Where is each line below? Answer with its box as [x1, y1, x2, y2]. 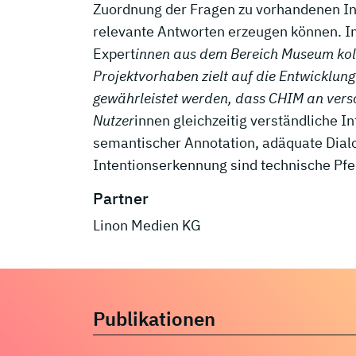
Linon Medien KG [93, 216, 201, 235]
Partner [93, 188, 149, 210]
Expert [93, 44, 135, 64]
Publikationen [93, 306, 215, 332]
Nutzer [93, 111, 134, 130]
